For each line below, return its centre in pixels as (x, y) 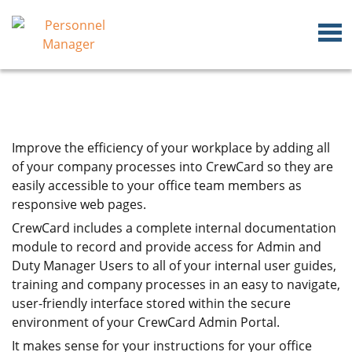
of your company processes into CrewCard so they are (172, 167)
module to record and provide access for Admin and (167, 247)
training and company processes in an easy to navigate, (176, 284)
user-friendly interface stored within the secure (151, 303)
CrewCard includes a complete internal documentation (174, 228)
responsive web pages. (79, 204)
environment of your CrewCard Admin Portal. (146, 322)
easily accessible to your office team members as (157, 185)
